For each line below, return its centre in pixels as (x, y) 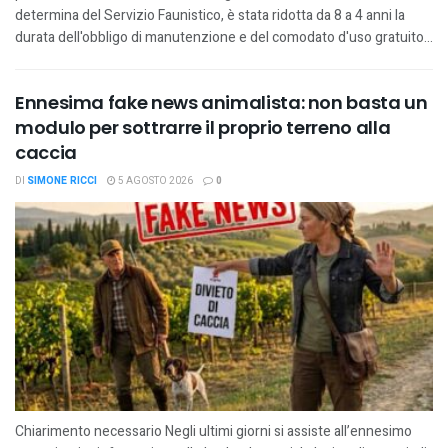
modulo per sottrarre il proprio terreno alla (203, 127)
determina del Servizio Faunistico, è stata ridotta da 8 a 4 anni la (210, 15)
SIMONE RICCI (62, 180)
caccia (46, 152)
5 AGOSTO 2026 (154, 180)
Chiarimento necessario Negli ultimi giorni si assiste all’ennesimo (213, 431)
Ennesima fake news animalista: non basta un (221, 102)
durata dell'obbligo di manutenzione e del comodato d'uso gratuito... (224, 37)
